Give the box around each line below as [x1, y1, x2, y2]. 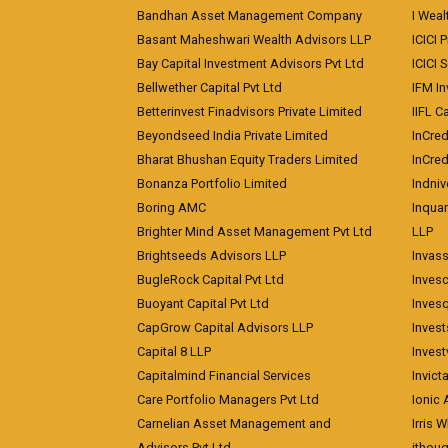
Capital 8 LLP [137, 344, 211, 359]
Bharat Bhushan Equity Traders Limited [137, 152, 358, 167]
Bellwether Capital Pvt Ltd [137, 80, 282, 95]
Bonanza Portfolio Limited [137, 176, 287, 191]
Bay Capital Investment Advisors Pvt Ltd [137, 56, 364, 71]
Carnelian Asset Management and [137, 416, 331, 431]
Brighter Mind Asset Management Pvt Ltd [137, 224, 372, 239]
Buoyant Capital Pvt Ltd [137, 296, 269, 311]
